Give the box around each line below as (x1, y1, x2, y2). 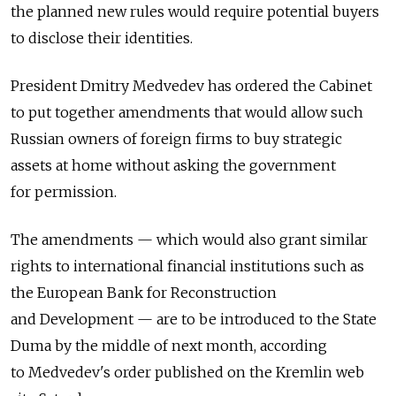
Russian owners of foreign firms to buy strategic (11, 130, 342, 148)
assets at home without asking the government (11, 156, 336, 174)
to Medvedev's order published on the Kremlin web (11, 363, 364, 381)
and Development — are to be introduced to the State (11, 310, 377, 328)
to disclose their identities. (11, 29, 193, 47)
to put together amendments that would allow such (11, 103, 363, 121)
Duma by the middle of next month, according (11, 337, 327, 354)
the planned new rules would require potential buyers (11, 3, 379, 20)
